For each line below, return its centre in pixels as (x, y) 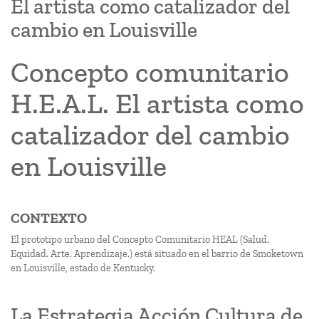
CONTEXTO (49, 218)
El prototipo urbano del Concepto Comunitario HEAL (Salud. (140, 240)
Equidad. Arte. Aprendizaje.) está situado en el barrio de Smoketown (157, 254)
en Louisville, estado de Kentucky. (83, 268)
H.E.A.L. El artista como (157, 103)
